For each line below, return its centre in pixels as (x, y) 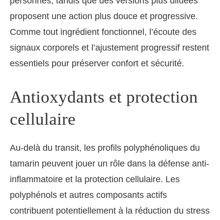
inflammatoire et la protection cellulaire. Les (95, 179)
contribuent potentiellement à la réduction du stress (110, 210)
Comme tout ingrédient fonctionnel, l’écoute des (103, 32)
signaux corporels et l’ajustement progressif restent (110, 47)
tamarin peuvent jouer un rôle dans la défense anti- (110, 163)
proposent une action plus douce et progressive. (104, 16)
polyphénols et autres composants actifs (88, 195)
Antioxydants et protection (104, 97)
